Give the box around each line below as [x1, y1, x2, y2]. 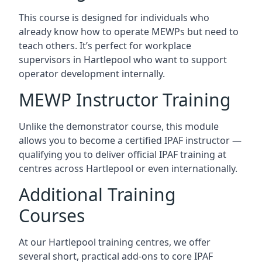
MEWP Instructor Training [19, 87, 230, 112]
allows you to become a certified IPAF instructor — [19, 133, 242, 147]
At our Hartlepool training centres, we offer [19, 235, 211, 249]
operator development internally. [19, 67, 165, 80]
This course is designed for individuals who [19, 11, 209, 24]
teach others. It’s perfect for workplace [19, 39, 191, 52]
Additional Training [19, 182, 175, 206]
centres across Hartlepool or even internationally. [19, 161, 237, 175]
